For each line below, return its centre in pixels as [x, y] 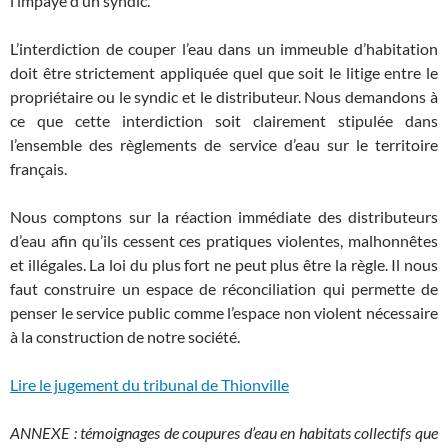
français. [38, 168]
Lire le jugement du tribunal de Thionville [149, 384]
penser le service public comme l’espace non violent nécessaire [224, 312]
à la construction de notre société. [125, 336]
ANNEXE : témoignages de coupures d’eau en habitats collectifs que [224, 432]
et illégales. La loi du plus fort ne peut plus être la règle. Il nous [224, 264]
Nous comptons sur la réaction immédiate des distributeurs [224, 216]
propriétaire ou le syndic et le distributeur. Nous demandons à [224, 96]
